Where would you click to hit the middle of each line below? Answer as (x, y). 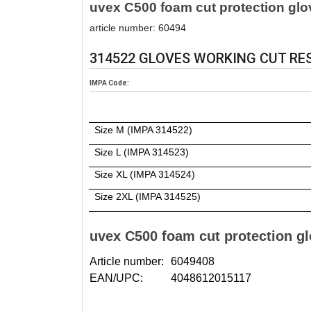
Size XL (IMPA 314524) (144, 174)
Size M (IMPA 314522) (143, 129)
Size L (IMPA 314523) (141, 152)
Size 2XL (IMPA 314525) (147, 196)
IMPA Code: (109, 83)
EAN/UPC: (116, 278)
